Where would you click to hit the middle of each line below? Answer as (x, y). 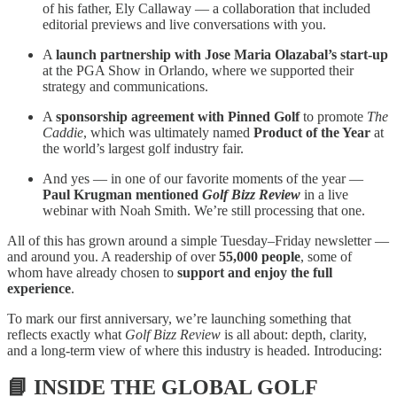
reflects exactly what (66, 334)
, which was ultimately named (168, 132)
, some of (326, 256)
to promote (333, 116)
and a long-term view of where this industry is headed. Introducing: (195, 350)
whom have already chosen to (92, 272)
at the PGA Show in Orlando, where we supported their (198, 70)
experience (39, 288)
